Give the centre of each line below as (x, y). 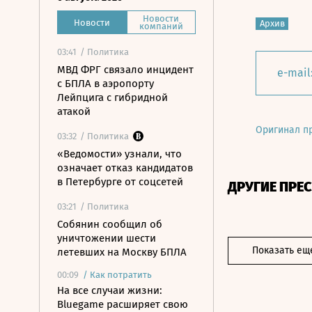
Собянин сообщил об (110, 224)
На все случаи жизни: (110, 290)
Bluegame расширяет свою (123, 304)
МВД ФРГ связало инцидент (125, 70)
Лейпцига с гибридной (112, 97)
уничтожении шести (107, 238)
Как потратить (121, 275)
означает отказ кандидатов (125, 168)
